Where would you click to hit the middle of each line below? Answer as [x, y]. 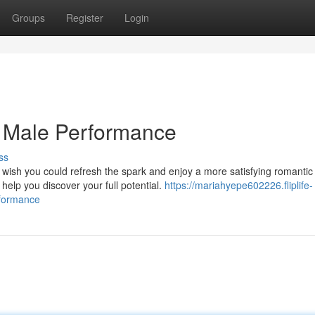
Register [85, 18]
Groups [28, 18]
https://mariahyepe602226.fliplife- [239, 185]
